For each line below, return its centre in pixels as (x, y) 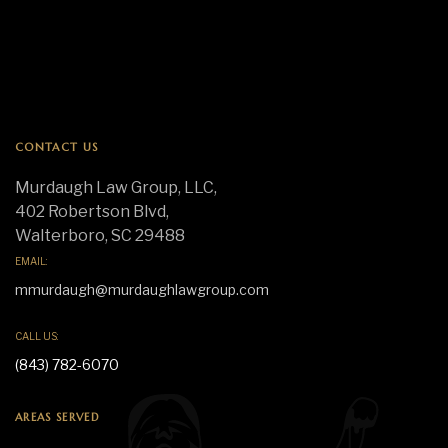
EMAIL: (31, 261)
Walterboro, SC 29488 (100, 236)
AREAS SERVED (57, 417)
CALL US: (36, 336)
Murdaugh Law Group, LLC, (116, 188)
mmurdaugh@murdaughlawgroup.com (142, 290)
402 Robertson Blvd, (92, 212)
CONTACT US (57, 147)
